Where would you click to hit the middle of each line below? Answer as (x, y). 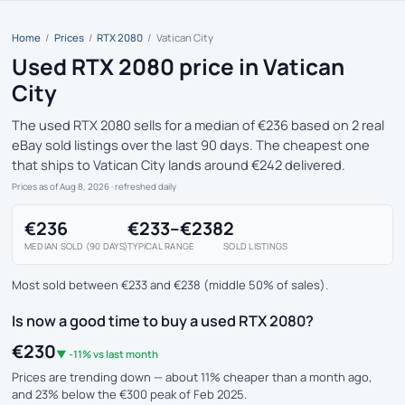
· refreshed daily (143, 186)
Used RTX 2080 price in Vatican (178, 67)
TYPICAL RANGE (161, 246)
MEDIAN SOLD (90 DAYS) (76, 246)
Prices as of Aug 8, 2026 (61, 186)
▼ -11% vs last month (107, 353)
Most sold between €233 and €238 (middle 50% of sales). (170, 284)
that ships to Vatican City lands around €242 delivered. (179, 165)
